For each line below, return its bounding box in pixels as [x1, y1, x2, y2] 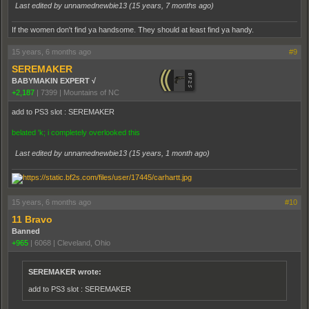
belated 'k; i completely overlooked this [12, 128, 140, 137]
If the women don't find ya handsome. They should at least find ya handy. [12, 26, 254, 34]
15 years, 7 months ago [132, 1, 211, 10]
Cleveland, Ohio [57, 239, 110, 248]
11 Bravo [12, 214, 52, 226]
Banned [12, 227, 40, 236]
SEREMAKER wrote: [28, 268, 101, 277]
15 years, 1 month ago [132, 149, 207, 158]
